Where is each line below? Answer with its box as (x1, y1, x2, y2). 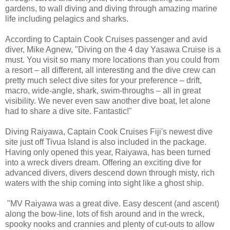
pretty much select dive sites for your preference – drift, (5, 76, 202, 85)
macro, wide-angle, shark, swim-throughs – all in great (5, 86, 201, 95)
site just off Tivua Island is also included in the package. (5, 138, 210, 147)
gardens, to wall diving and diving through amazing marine (5, 4, 217, 13)
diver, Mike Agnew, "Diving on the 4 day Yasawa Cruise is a (5, 45, 221, 54)
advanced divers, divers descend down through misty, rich (5, 168, 215, 178)
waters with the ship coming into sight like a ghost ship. (5, 179, 204, 188)
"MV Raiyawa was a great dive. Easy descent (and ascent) (5, 199, 219, 208)
